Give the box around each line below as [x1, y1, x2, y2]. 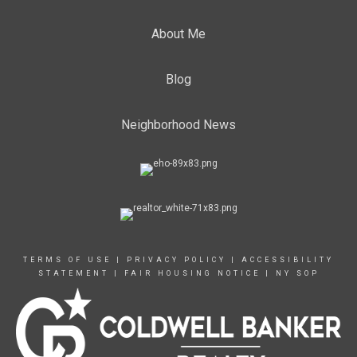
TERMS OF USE [23, 256, 112, 264]
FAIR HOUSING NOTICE [124, 269, 261, 277]
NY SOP [275, 269, 320, 277]
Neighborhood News [121, 117, 236, 132]
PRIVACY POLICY [127, 256, 226, 264]
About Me [151, 26, 206, 41]
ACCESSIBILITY [241, 256, 334, 264]
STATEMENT [37, 269, 109, 277]
